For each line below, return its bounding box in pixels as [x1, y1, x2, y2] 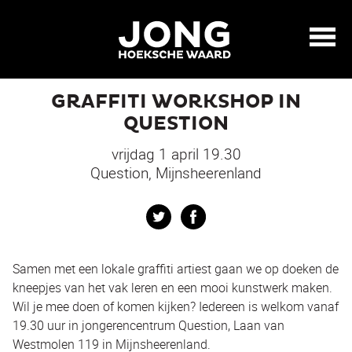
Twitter [171, 205, 210, 222]
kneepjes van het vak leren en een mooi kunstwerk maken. [13, 279, 332, 296]
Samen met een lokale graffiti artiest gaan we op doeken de [13, 260, 339, 277]
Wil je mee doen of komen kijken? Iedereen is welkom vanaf [13, 298, 339, 315]
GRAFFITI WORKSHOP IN [51, 90, 301, 114]
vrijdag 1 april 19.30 [111, 144, 241, 164]
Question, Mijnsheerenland [90, 163, 262, 183]
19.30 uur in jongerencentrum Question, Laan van [13, 317, 284, 334]
